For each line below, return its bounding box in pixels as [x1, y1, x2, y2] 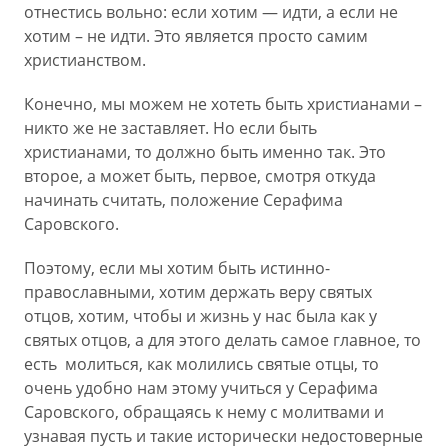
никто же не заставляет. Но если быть [24, 117, 317, 139]
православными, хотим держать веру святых [24, 281, 372, 303]
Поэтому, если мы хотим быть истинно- [24, 257, 330, 279]
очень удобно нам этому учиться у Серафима [24, 377, 378, 399]
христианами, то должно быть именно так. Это [24, 141, 386, 163]
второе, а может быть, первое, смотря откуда [24, 165, 376, 187]
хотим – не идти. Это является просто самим [24, 25, 368, 47]
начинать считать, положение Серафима [24, 189, 343, 211]
